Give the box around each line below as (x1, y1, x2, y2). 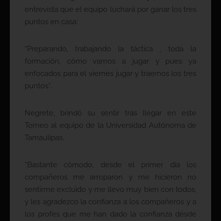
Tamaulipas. (25, 133, 64, 143)
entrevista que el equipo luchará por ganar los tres (25, 5, 196, 14)
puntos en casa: (25, 17, 78, 27)
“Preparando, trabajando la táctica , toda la (25, 44, 196, 54)
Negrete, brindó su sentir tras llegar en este (25, 109, 196, 118)
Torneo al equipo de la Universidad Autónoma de (25, 121, 196, 130)
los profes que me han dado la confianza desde (25, 210, 196, 219)
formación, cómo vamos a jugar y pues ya (25, 57, 196, 66)
